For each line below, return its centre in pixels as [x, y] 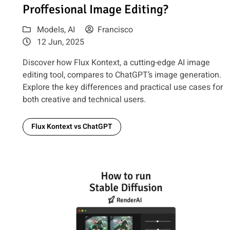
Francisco [116, 30]
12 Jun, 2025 [60, 42]
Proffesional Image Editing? [96, 9]
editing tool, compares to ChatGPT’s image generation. [122, 75]
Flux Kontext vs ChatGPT [72, 127]
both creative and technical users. [84, 100]
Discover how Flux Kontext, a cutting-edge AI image [117, 63]
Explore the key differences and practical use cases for [123, 88]
